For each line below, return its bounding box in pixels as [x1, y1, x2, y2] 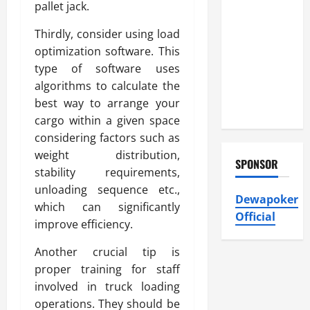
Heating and [235, 11, 289, 28]
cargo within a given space [35, 112, 180, 128]
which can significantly [35, 199, 180, 215]
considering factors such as [35, 129, 180, 145]
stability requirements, [35, 164, 180, 180]
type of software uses [35, 60, 180, 76]
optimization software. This [35, 43, 180, 59]
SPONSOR [235, 156, 278, 173]
